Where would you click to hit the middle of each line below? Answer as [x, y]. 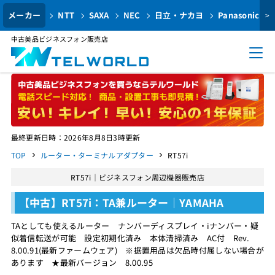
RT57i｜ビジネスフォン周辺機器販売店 [137, 177]
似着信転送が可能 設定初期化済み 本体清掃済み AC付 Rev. [130, 238]
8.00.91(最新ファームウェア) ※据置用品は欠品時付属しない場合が [137, 250]
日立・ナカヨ [179, 15]
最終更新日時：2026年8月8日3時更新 [76, 137]
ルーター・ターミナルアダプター [97, 155]
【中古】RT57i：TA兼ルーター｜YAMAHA [121, 202]
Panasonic [239, 15]
